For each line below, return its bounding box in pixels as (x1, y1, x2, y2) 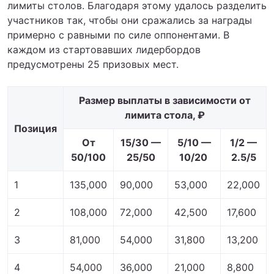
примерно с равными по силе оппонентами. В (7, 29, 229, 41)
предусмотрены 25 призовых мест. (7, 58, 179, 70)
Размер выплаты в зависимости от (79, 94, 251, 106)
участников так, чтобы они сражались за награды (7, 14, 252, 26)
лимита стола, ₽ (125, 109, 205, 121)
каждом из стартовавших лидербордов (7, 43, 201, 56)
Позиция (14, 122, 57, 135)
